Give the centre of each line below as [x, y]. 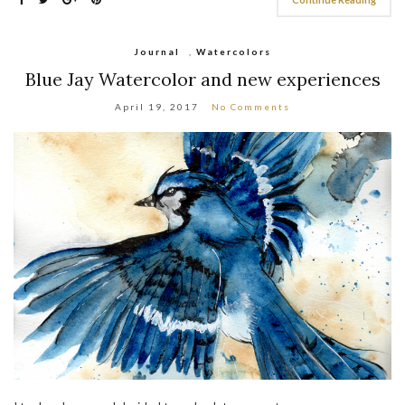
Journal [157, 52]
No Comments [251, 107]
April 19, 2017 [157, 107]
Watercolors [234, 52]
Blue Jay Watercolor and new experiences [202, 80]
